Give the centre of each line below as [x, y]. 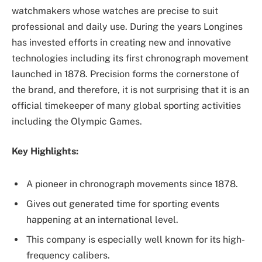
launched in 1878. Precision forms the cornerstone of [125, 74]
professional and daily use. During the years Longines [127, 26]
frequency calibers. [68, 255]
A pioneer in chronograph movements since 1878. [132, 184]
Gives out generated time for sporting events [123, 204]
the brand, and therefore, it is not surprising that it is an [130, 89]
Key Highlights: [45, 151]
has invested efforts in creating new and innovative [121, 42]
